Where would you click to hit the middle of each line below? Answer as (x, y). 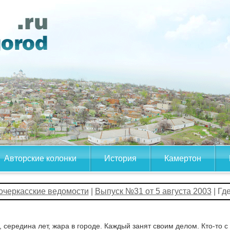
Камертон (183, 158)
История (120, 158)
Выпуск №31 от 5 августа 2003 (153, 191)
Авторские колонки (40, 158)
